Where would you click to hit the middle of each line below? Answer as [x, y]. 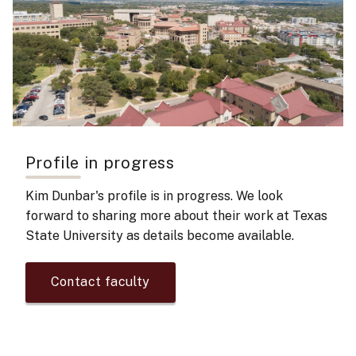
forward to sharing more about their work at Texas [176, 216]
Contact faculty [100, 282]
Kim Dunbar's [64, 196]
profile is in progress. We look [193, 196]
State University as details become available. [159, 236]
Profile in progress [100, 163]
